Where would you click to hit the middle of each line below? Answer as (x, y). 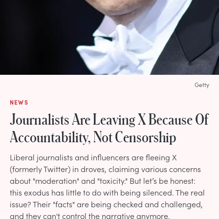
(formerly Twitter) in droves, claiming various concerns (105, 168)
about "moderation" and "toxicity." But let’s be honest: (103, 180)
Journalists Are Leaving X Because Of (109, 119)
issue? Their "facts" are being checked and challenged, (106, 204)
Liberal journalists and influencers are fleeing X (93, 157)
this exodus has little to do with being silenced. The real (107, 192)
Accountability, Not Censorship (93, 136)
